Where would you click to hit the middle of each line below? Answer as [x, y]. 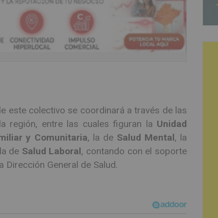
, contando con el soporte [134, 151]
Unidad [172, 124]
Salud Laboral [52, 151]
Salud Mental [145, 137]
